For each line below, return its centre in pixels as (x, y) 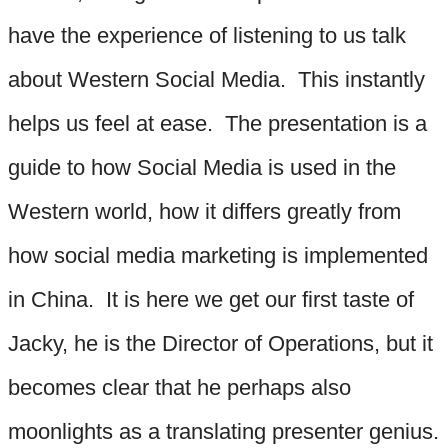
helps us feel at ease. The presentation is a (217, 123)
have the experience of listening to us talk (207, 35)
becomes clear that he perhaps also (179, 387)
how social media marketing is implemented (218, 255)
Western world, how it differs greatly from (204, 211)
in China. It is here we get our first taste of (211, 299)
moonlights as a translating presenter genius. (223, 431)
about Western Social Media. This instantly (216, 79)
